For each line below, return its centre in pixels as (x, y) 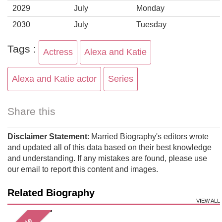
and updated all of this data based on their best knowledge (110, 147)
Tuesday (151, 25)
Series (121, 79)
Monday (150, 8)
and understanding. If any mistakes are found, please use (107, 158)
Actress (58, 52)
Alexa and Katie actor (54, 79)
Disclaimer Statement (47, 137)
